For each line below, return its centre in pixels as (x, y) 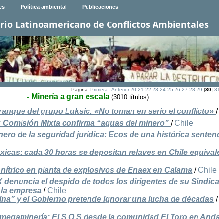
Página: (81, 90)
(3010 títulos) (130, 97)
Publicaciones (100, 7)
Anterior (120, 90)
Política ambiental (43, 7)
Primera (99, 90)
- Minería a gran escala (68, 97)
